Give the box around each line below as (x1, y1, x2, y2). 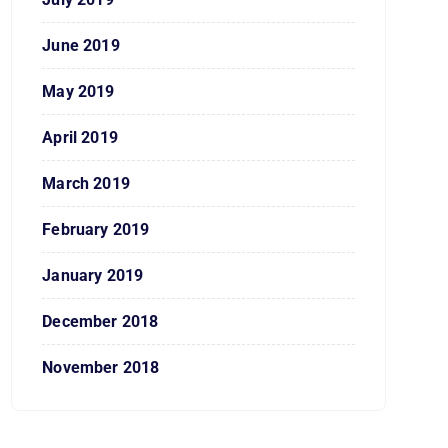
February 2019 (42, 220, 150, 239)
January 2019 (42, 266, 144, 285)
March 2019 (42, 174, 130, 193)
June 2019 (42, 36, 120, 55)
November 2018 (42, 358, 160, 377)
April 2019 (42, 128, 118, 147)
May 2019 (42, 82, 115, 101)
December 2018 (42, 312, 159, 331)
